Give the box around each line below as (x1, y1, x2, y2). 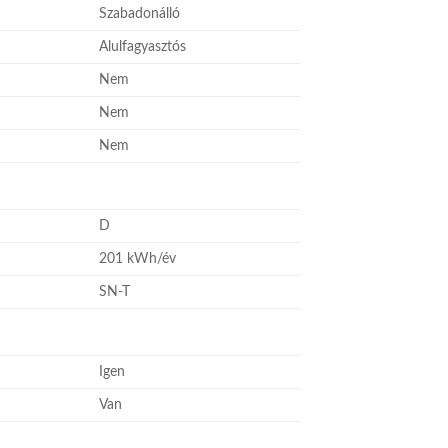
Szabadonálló (99, 5, 181, 21)
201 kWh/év (99, 250, 177, 266)
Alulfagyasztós (99, 38, 187, 54)
